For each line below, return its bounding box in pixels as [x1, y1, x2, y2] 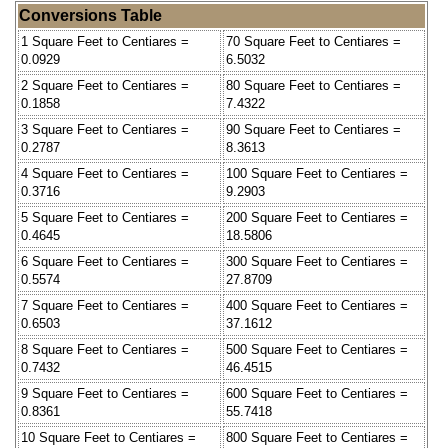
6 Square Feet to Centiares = [21, 253, 189, 269]
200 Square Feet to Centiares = [226, 209, 408, 225]
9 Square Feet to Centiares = [21, 385, 189, 401]
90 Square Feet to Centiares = [226, 121, 401, 137]
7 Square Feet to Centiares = [21, 297, 189, 313]
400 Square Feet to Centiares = [226, 297, 408, 313]
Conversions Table [19, 6, 162, 24]
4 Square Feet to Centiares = [21, 165, 189, 181]
